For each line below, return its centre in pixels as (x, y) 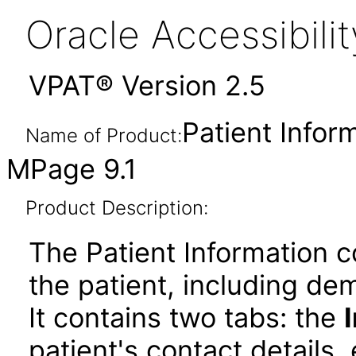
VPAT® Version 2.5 (147, 85)
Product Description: (116, 208)
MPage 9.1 (72, 169)
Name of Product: (103, 135)
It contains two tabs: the (186, 317)
